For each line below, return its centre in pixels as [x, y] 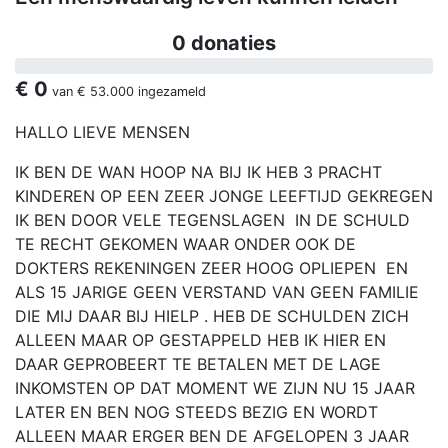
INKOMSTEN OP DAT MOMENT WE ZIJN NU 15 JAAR [215, 388]
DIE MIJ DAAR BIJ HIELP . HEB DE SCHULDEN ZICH [212, 316]
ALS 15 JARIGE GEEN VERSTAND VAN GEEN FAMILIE [217, 292]
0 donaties [224, 43]
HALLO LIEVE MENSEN [105, 132]
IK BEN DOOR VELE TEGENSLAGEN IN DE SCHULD [212, 220]
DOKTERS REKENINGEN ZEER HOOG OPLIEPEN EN [211, 268]
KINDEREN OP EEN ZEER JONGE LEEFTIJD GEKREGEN [224, 196]
